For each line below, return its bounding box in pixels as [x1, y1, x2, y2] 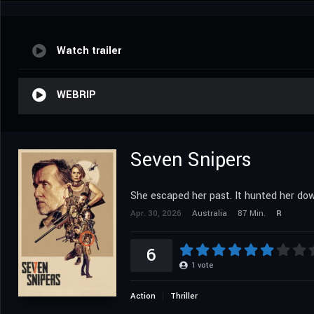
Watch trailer [57, 43, 121, 58]
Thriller [170, 289, 198, 302]
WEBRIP [57, 87, 96, 102]
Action [130, 289, 156, 302]
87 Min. [238, 207, 266, 219]
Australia [192, 207, 227, 219]
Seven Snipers [130, 146, 252, 174]
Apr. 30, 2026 [130, 207, 182, 219]
